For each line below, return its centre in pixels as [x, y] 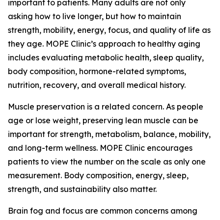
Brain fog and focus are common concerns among [103, 211]
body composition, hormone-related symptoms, [97, 71]
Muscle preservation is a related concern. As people [106, 107]
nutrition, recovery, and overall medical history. [97, 85]
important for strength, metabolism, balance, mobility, [109, 134]
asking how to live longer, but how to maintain [95, 16]
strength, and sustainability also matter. [82, 189]
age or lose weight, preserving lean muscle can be [103, 121]
